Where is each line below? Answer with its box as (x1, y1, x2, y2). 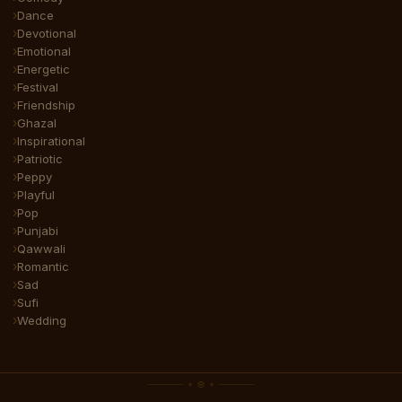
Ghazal (17, 115, 57, 130)
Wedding (17, 312, 66, 328)
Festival (17, 79, 58, 94)
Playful (17, 187, 55, 202)
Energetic (17, 61, 70, 76)
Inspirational (17, 133, 85, 148)
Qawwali (17, 240, 66, 256)
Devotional (17, 25, 76, 40)
